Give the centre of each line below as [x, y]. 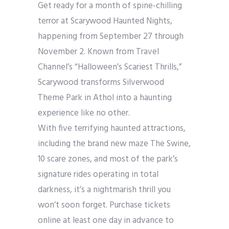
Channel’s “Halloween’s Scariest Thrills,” [110, 67]
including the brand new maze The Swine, [114, 144]
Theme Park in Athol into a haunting [105, 98]
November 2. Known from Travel [98, 52]
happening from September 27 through [111, 36]
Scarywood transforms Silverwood [101, 82]
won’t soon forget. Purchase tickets [104, 205]
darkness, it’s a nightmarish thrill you [104, 190]
